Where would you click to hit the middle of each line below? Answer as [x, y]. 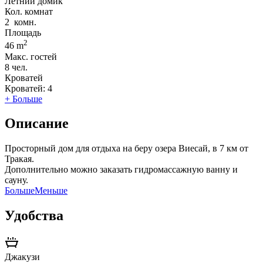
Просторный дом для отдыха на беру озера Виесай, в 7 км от [127, 149]
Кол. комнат [29, 12]
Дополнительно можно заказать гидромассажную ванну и [121, 170]
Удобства [34, 216]
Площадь [23, 33]
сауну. [16, 180]
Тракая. [19, 159]
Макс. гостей [31, 56]
